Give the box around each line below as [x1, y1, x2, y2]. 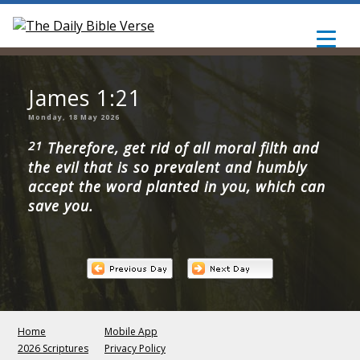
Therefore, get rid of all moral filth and [43, 138, 320, 158]
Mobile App [104, 324, 157, 338]
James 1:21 [28, 84, 142, 113]
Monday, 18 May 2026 [28, 112, 121, 123]
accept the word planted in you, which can [28, 177, 326, 197]
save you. [28, 196, 94, 216]
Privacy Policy [104, 341, 166, 355]
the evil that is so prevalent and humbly [28, 157, 308, 178]
